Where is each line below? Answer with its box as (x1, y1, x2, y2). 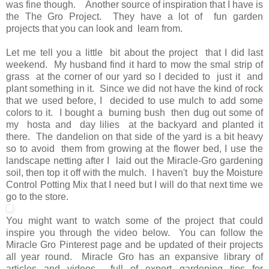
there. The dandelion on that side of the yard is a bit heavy (6, 131, 263, 142)
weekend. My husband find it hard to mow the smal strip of (6, 59, 263, 70)
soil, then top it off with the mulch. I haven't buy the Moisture (6, 167, 263, 178)
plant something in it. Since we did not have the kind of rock (6, 83, 263, 94)
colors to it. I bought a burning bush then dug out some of (6, 107, 263, 118)
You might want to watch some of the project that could (6, 215, 263, 226)
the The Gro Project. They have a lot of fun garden (6, 11, 263, 22)
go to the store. (6, 191, 76, 202)
